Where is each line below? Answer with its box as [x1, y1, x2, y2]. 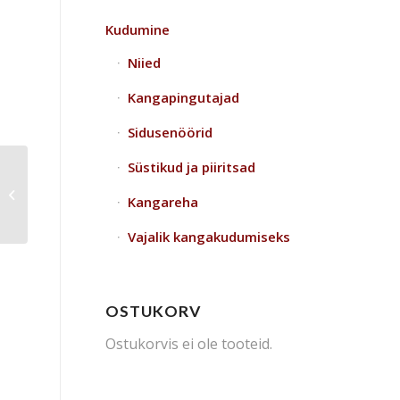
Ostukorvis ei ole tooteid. [105, 333, 272, 354]
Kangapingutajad [128, 88, 239, 106]
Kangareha [128, 193, 198, 211]
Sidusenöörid [128, 123, 212, 141]
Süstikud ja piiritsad [128, 158, 255, 176]
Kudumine [105, 21, 170, 38]
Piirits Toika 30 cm [31, 186, 126, 202]
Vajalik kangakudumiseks [128, 228, 290, 246]
